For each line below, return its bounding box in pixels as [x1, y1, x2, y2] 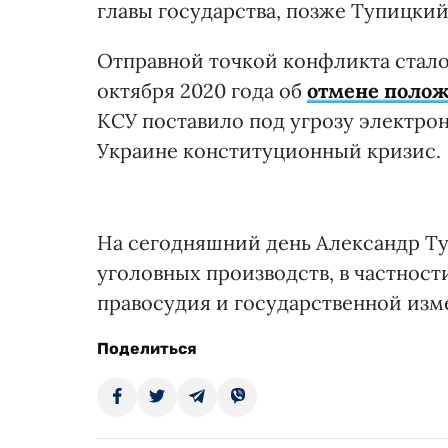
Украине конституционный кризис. [97, 138, 441, 164]
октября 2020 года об [97, 78, 307, 104]
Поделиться [97, 339, 197, 359]
